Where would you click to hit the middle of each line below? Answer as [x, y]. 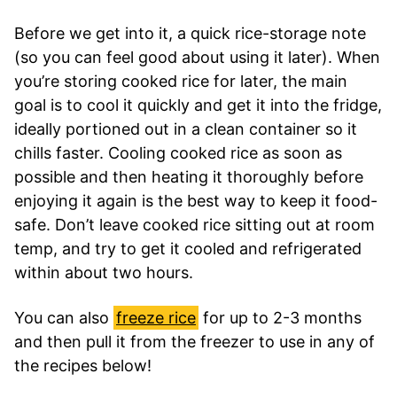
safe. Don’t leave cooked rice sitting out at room [195, 224]
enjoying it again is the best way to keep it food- [196, 200]
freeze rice [156, 317]
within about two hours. [104, 272]
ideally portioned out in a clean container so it [186, 128]
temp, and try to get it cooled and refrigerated [188, 248]
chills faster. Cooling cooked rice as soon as [178, 152]
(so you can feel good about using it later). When [197, 57]
